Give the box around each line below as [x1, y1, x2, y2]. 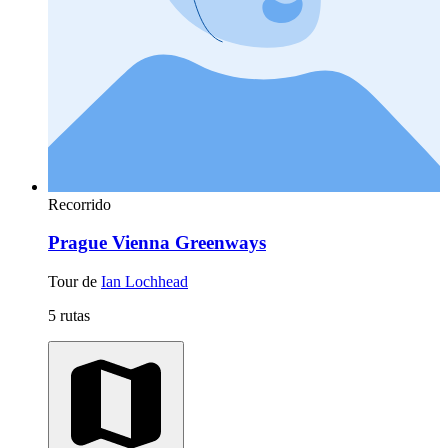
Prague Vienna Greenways [48, 232, 266, 254]
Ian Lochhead [101, 272, 188, 290]
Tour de [48, 272, 101, 290]
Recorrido [48, 195, 111, 213]
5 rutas [48, 306, 90, 324]
